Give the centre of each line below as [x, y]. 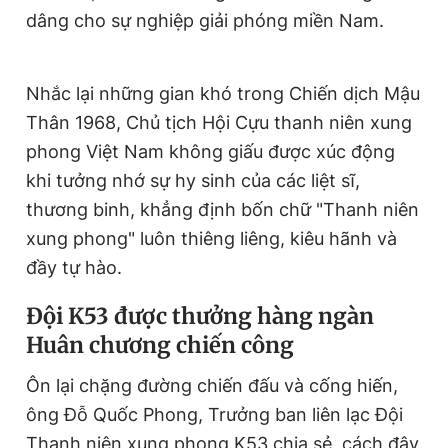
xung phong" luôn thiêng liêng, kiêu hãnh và [211, 239]
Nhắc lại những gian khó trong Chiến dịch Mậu [223, 94]
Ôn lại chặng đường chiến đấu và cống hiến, [212, 386]
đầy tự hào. [74, 268]
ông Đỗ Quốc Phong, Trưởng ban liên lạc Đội [214, 415]
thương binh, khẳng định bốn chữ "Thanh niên [222, 210]
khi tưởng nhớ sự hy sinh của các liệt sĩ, [193, 181]
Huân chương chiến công [160, 345]
